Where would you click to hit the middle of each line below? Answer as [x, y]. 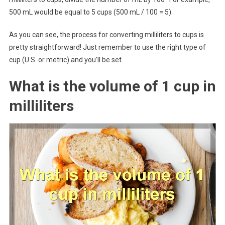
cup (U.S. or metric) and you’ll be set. [66, 60]
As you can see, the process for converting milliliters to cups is [106, 34]
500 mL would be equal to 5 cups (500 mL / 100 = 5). [91, 12]
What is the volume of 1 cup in [112, 86]
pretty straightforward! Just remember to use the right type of [107, 47]
